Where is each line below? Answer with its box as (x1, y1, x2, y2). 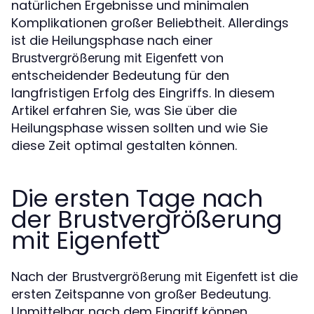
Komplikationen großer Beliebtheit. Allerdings (11, 14, 289, 32)
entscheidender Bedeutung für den (11, 67, 229, 85)
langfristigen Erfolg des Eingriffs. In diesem (11, 84, 275, 102)
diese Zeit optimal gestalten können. (11, 137, 237, 155)
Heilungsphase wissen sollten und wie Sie (11, 119, 268, 137)
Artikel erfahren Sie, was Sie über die (11, 102, 237, 120)
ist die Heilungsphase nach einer (11, 32, 213, 50)
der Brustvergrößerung (11, 203, 282, 237)
